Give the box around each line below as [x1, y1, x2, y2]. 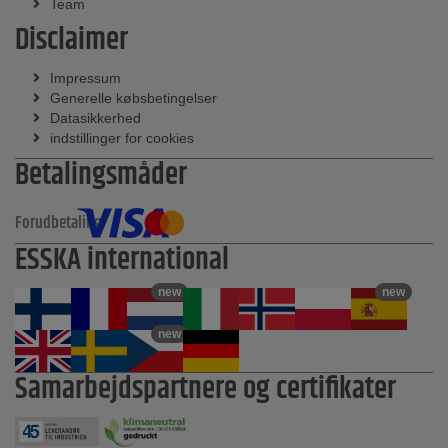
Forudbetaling [15, 209, 102, 236]
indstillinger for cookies [50, 129, 194, 146]
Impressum [50, 69, 121, 86]
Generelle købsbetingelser [50, 89, 217, 106]
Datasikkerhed [50, 109, 141, 126]
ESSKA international [15, 237, 229, 283]
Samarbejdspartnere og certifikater [15, 366, 396, 412]
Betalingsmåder [15, 152, 187, 198]
